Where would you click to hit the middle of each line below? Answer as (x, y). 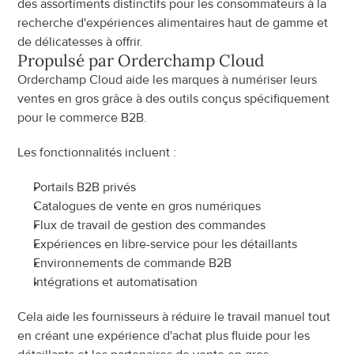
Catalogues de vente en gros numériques (147, 206)
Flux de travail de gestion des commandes (150, 225)
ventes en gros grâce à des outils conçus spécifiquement (174, 99)
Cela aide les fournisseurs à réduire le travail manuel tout (174, 317)
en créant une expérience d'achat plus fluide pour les (164, 336)
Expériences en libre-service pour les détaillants (166, 244)
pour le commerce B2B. (83, 118)
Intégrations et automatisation (116, 282)
